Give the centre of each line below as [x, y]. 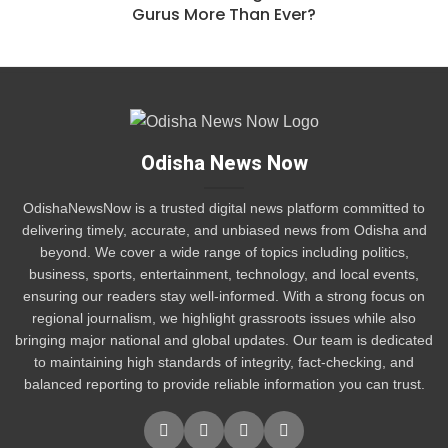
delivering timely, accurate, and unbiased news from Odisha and [224, 229]
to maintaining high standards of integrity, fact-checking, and [224, 361]
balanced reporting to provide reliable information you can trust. [224, 383]
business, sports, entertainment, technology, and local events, [224, 273]
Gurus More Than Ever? [224, 15]
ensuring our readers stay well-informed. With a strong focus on [224, 295]
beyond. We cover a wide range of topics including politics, [224, 251]
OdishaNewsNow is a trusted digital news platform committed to [224, 207]
